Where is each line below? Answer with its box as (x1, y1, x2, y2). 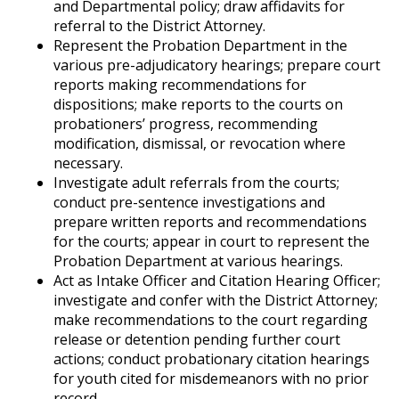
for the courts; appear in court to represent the (53, 231, 370, 251)
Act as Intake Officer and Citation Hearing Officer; (53, 270, 380, 290)
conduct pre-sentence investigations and (53, 191, 325, 212)
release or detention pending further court (53, 329, 340, 349)
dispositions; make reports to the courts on (53, 94, 343, 114)
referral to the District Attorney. (53, 15, 265, 36)
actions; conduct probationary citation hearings (53, 348, 370, 369)
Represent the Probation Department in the (53, 35, 347, 55)
